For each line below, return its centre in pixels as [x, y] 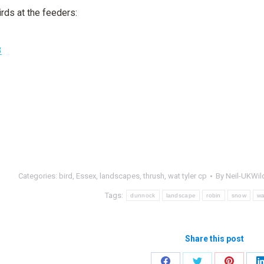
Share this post [214, 239]
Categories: [38, 176]
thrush [154, 176]
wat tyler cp [187, 176]
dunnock [143, 195]
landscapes [119, 176]
